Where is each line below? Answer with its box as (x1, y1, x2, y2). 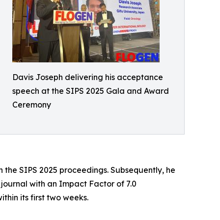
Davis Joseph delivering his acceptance (12, 72, 163, 82)
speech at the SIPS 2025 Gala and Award (12, 85, 169, 96)
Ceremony (12, 99, 51, 110)
